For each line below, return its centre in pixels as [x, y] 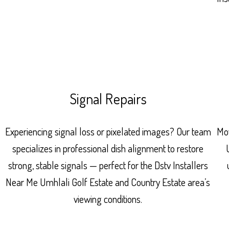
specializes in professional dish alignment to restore [108, 148]
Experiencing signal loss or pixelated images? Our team [108, 131]
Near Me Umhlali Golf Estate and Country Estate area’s [108, 182]
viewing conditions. [108, 199]
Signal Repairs [108, 98]
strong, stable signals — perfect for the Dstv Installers [108, 165]
